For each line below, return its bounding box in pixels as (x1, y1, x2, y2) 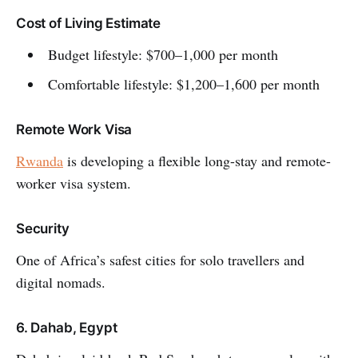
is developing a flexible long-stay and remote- (63, 150, 331, 170)
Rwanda (16, 150, 63, 170)
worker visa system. (16, 173, 131, 193)
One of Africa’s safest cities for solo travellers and (16, 249, 304, 269)
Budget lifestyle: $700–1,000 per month (47, 44, 278, 64)
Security (16, 220, 70, 237)
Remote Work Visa (16, 121, 133, 137)
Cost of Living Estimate (16, 14, 161, 31)
